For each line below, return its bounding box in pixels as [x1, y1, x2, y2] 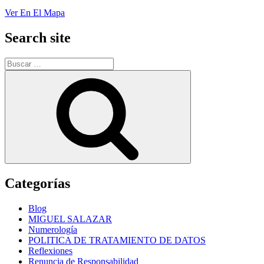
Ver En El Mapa [5, 8, 65, 18]
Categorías [5, 175, 70, 191]
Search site [5, 29, 71, 45]
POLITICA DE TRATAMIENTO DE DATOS [28, 235, 206, 245]
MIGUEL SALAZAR [28, 213, 112, 224]
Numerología [28, 224, 77, 235]
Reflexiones [28, 245, 72, 256]
